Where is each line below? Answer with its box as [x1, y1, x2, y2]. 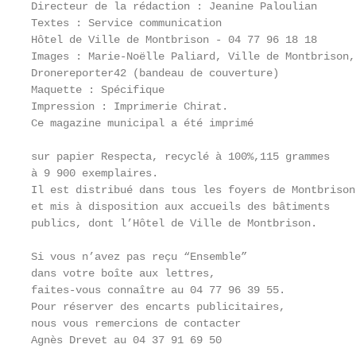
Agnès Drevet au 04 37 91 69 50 [31, 334, 222, 346]
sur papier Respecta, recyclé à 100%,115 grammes [31, 150, 330, 163]
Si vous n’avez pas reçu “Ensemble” [31, 250, 247, 263]
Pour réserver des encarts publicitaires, [31, 300, 285, 313]
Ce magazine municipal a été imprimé [31, 117, 253, 130]
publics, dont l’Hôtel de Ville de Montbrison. [31, 217, 317, 230]
